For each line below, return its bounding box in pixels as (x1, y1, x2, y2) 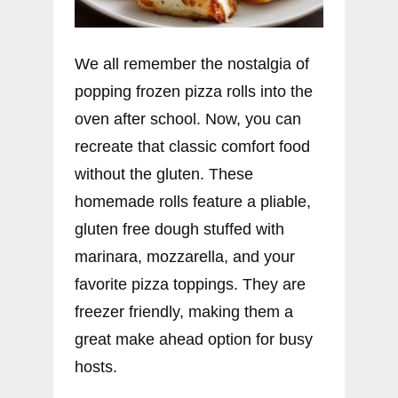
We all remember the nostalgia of (75, 55, 309, 74)
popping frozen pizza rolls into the (75, 83, 313, 101)
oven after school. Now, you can (75, 110, 301, 129)
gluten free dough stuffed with (75, 220, 284, 239)
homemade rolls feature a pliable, (75, 193, 311, 211)
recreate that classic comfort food (75, 138, 310, 156)
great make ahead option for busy (75, 330, 313, 349)
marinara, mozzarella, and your (75, 248, 295, 267)
